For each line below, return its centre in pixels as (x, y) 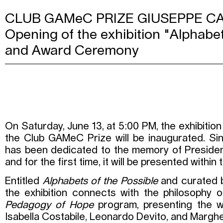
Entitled (24, 181)
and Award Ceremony (72, 51)
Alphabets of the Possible (100, 181)
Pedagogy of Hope (49, 205)
